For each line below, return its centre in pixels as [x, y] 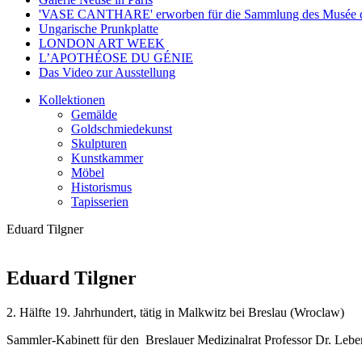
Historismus [101, 187]
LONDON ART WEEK [102, 43]
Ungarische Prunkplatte [99, 28]
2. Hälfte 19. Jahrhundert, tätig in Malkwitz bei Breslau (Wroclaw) [175, 312]
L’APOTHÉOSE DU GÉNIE [116, 57]
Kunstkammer [107, 158]
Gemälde [94, 114]
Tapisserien [100, 201]
